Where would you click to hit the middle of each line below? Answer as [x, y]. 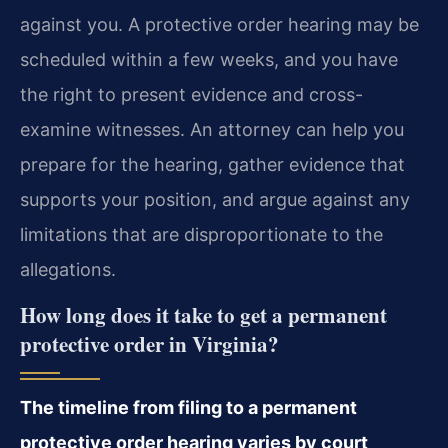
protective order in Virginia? [149, 344]
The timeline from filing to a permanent [188, 408]
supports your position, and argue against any [215, 199]
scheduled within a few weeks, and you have [209, 59]
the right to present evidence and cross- [191, 94]
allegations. [68, 269]
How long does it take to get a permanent [203, 315]
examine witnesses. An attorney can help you [212, 129]
